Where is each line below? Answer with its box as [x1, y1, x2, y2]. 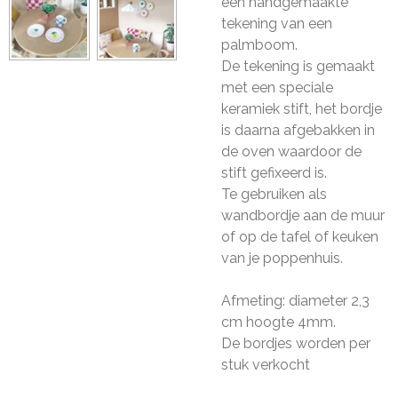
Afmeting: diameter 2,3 [221, 292, 370, 309]
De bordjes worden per [221, 335, 370, 352]
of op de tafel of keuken [221, 228, 378, 245]
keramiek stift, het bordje [221, 100, 382, 117]
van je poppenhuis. [221, 250, 346, 267]
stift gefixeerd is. [221, 164, 330, 181]
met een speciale [221, 79, 333, 96]
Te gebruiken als [221, 186, 327, 203]
